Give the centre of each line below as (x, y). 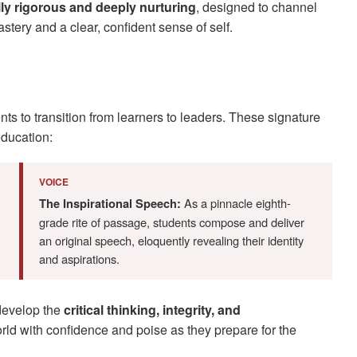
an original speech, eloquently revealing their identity (171, 241)
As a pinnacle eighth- (236, 203)
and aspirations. (79, 259)
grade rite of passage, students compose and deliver (172, 222)
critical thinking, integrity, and (152, 310)
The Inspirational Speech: (110, 204)
